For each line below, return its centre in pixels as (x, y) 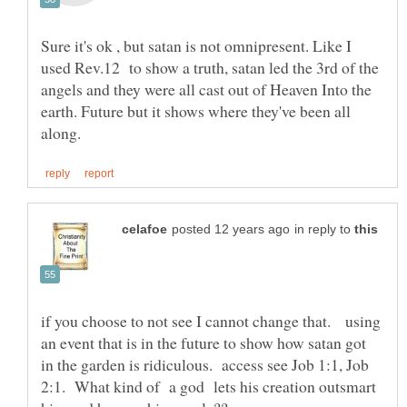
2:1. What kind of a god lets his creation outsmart (208, 386)
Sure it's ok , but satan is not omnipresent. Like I (196, 46)
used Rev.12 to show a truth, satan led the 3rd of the (210, 68)
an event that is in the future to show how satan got (203, 342)
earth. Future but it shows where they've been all (196, 111)
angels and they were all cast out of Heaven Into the (206, 89)
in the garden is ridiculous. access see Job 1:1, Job (205, 364)
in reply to (324, 229)
